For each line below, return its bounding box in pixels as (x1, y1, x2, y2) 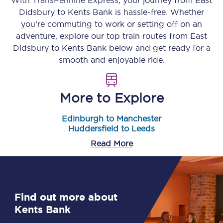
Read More (90, 139, 133, 148)
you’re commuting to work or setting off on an (21, 19, 202, 28)
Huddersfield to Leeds (68, 124, 155, 133)
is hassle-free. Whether (112, 7, 204, 16)
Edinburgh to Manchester (62, 114, 161, 123)
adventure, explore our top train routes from (16, 31, 190, 40)
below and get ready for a (106, 43, 211, 52)
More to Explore (59, 91, 164, 105)
